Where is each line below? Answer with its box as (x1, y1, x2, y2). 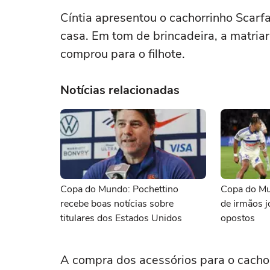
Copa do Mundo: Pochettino (60, 183, 178, 196)
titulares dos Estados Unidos (60, 212, 182, 225)
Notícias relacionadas (60, 82, 180, 98)
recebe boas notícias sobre (60, 197, 174, 210)
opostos (221, 212, 255, 225)
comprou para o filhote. (60, 46, 185, 62)
